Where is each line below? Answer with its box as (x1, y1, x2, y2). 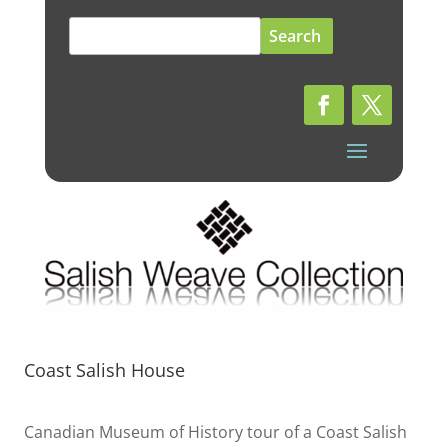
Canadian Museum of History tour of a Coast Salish (24, 421, 407, 444)
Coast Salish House (24, 358, 185, 383)
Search (68, 18, 121, 40)
